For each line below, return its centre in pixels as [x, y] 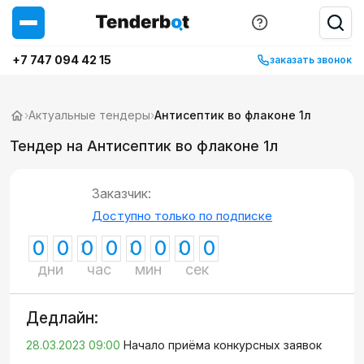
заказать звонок [311, 60]
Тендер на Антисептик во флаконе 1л [144, 146]
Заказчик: [121, 193]
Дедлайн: [62, 318]
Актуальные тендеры [89, 115]
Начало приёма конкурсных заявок [223, 345]
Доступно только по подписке [182, 216]
